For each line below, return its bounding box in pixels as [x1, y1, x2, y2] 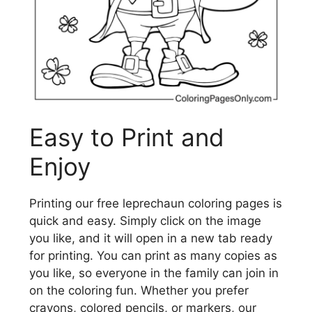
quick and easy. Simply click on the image [29, 214, 261, 228]
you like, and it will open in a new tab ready [29, 231, 272, 246]
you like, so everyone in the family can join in [29, 266, 279, 281]
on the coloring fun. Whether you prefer [29, 283, 249, 298]
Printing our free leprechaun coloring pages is [29, 196, 282, 211]
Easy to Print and [29, 123, 224, 153]
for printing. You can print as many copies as [29, 249, 277, 263]
